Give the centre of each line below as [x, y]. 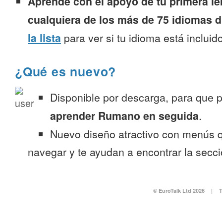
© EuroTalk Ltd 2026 [179, 191]
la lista [44, 38]
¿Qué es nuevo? [66, 71]
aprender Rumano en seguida [124, 116]
